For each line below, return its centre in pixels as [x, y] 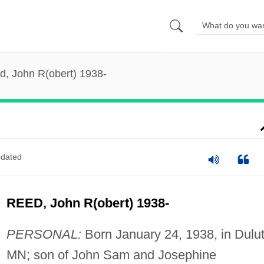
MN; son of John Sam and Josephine [111, 255]
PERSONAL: [44, 234]
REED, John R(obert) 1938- [88, 203]
